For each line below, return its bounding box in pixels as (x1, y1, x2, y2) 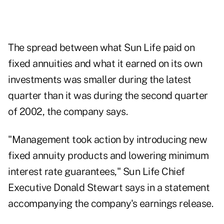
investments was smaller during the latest (8, 73, 191, 86)
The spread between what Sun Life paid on (8, 41, 194, 54)
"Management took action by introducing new (8, 133, 207, 146)
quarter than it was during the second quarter (8, 89, 208, 102)
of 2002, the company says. (8, 105, 127, 118)
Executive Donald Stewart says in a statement (8, 181, 209, 194)
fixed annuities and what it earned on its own (8, 57, 202, 70)
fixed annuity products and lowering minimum (8, 149, 209, 162)
